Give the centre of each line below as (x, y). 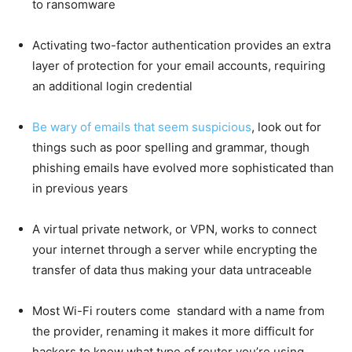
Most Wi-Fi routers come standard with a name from (178, 311)
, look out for (286, 127)
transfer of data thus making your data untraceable (172, 270)
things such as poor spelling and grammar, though (171, 148)
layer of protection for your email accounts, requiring (179, 66)
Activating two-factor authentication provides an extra (181, 46)
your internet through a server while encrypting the (175, 250)
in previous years (80, 189)
